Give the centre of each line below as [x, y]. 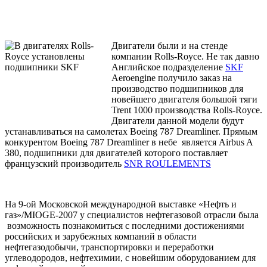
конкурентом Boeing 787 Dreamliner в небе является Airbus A [129, 142]
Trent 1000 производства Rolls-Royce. [187, 110]
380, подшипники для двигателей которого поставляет [116, 153]
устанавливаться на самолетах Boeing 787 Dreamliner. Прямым [131, 132]
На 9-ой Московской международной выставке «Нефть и [121, 204]
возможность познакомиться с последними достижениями [125, 226]
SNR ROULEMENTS [167, 164]
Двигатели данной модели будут [178, 121]
